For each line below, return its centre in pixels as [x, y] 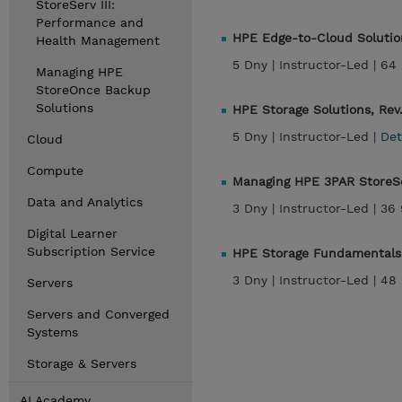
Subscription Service [91, 251]
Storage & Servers [82, 363]
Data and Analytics [85, 202]
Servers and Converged [98, 314]
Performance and [90, 22]
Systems [52, 332]
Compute [55, 170]
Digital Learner [72, 233]
